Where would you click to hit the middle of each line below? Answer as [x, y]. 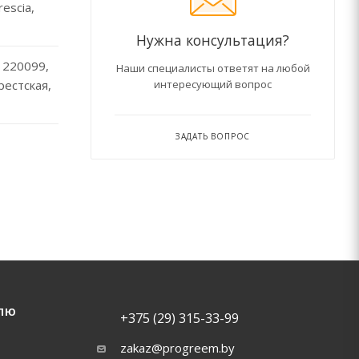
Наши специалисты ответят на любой [213, 68]
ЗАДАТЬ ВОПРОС [213, 136]
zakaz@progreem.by [177, 348]
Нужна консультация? [213, 40]
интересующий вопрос [213, 84]
